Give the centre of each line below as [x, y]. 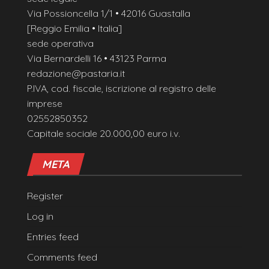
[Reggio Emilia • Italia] [74, 28]
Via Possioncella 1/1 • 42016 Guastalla [109, 13]
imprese [45, 103]
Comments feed [62, 257]
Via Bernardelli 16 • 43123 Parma [97, 58]
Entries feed [53, 236]
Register [45, 195]
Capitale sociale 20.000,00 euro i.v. [104, 133]
